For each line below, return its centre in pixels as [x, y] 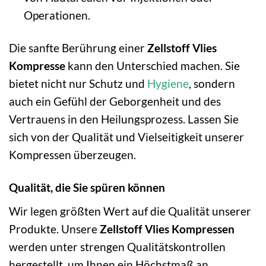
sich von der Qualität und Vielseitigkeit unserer [126, 137]
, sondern [212, 83]
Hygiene [168, 83]
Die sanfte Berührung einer [78, 47]
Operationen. [57, 15]
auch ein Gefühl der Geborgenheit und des [115, 101]
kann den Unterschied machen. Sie [153, 65]
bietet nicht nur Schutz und [78, 83]
